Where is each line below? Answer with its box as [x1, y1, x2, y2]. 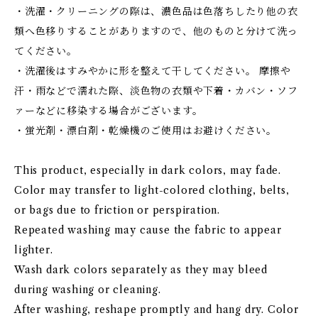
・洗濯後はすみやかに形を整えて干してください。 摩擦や [14, 65, 291, 77]
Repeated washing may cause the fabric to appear [14, 224, 282, 236]
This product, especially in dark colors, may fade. [14, 164, 281, 177]
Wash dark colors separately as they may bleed [14, 263, 268, 276]
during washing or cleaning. [14, 283, 161, 296]
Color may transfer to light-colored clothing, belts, [14, 184, 290, 197]
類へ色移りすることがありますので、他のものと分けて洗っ [14, 25, 298, 38]
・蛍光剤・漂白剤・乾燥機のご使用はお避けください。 [14, 124, 277, 137]
